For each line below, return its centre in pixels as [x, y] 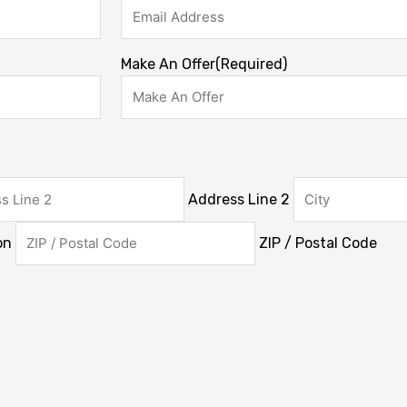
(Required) [252, 64]
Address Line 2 [239, 199]
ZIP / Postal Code [318, 243]
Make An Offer [169, 64]
